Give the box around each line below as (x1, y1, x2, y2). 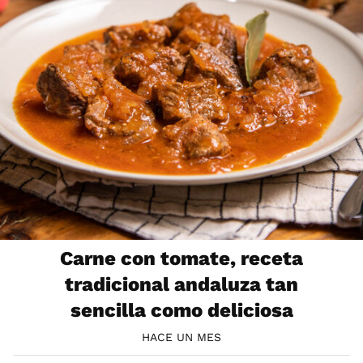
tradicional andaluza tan (65, 272, 298, 296)
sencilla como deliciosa (70, 298, 293, 322)
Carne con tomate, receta (60, 246, 303, 270)
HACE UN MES (142, 331, 221, 344)
